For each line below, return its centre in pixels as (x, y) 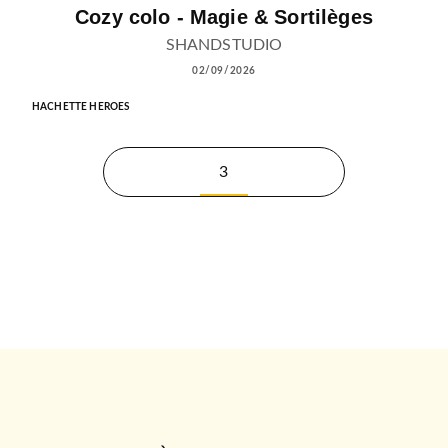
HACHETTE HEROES (81, 106)
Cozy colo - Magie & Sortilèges (224, 17)
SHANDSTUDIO (224, 44)
